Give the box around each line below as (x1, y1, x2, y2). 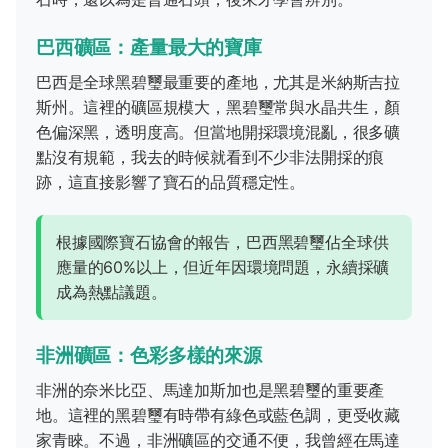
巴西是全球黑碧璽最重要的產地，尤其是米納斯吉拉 (36, 72, 401, 93)
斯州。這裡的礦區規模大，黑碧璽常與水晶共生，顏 (36, 97, 401, 118)
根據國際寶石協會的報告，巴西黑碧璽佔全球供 (56, 232, 389, 253)
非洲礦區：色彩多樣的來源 (36, 343, 262, 368)
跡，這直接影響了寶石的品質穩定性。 (36, 172, 306, 193)
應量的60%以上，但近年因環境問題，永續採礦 (56, 257, 390, 278)
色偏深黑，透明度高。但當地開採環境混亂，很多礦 (36, 122, 401, 143)
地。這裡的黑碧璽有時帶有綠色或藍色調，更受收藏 (36, 405, 401, 426)
